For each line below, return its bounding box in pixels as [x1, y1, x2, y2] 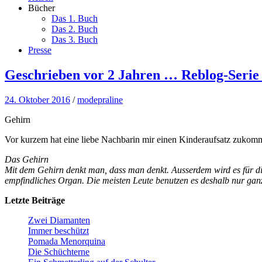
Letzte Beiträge [5, 195, 65, 205]
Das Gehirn [5, 154, 49, 164]
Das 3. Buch [51, 35, 98, 44]
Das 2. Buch [51, 24, 98, 34]
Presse [28, 45, 51, 55]
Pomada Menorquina [28, 236, 105, 246]
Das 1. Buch [51, 13, 98, 23]
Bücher [28, 3, 55, 13]
